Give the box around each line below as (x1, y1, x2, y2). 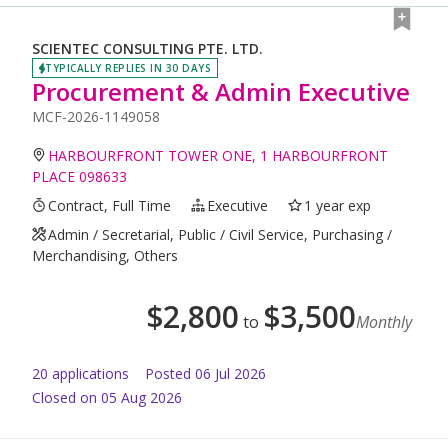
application (48, 363, 122, 383)
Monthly (356, 310, 412, 333)
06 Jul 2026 (195, 363, 266, 383)
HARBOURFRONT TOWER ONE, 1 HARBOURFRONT (48, 145, 389, 165)
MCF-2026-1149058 (32, 106, 160, 126)
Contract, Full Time (48, 195, 172, 215)
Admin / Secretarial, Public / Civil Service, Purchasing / (48, 224, 393, 244)
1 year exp (304, 195, 372, 215)
